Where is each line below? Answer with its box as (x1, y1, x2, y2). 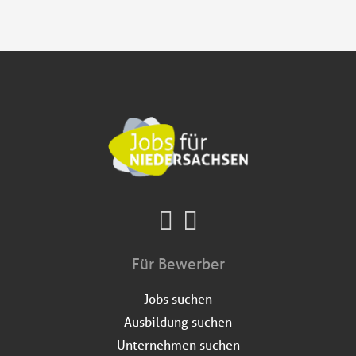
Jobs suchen (144, 289, 212, 307)
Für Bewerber (131, 253, 225, 273)
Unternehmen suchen (116, 335, 240, 353)
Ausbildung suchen (124, 312, 232, 330)
